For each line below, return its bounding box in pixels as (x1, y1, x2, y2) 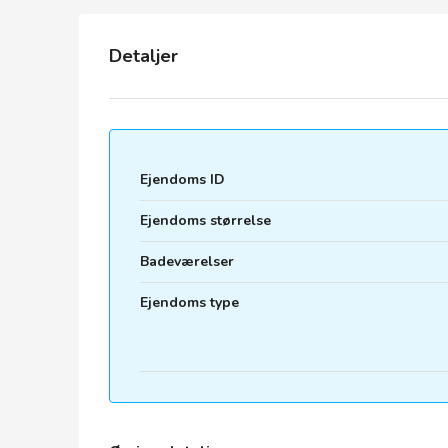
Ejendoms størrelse (140, 211, 271, 230)
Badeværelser (140, 252, 234, 271)
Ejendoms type (140, 293, 239, 312)
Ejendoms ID (140, 170, 225, 189)
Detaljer (109, 43, 178, 68)
